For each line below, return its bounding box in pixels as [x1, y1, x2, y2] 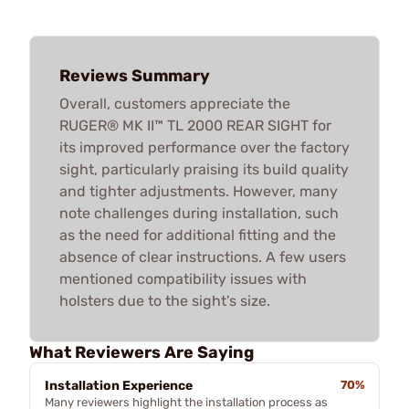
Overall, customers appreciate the [59, 94, 290, 112]
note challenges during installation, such [59, 204, 339, 222]
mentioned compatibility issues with [59, 269, 307, 288]
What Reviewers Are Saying [29, 341, 254, 362]
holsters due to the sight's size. [59, 291, 270, 309]
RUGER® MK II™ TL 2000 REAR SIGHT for [59, 116, 331, 134]
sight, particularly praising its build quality [59, 160, 349, 178]
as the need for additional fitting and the [59, 225, 336, 244]
